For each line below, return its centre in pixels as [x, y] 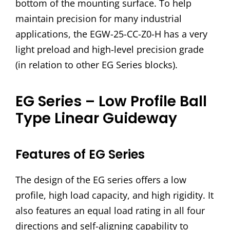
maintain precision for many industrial [99, 19]
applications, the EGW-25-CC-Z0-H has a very [111, 34]
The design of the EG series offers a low [101, 180]
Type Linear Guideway [96, 119]
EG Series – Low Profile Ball [111, 102]
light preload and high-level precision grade [110, 50]
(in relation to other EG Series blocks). [97, 65]
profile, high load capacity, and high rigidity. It [114, 195]
